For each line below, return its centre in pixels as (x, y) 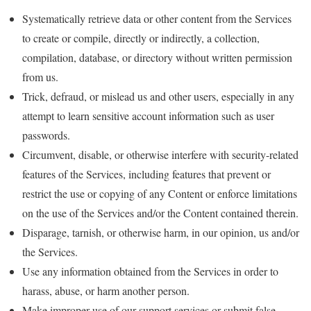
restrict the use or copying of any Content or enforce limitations (160, 193)
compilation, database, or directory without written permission (157, 57)
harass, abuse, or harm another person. (106, 291)
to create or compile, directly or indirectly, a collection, (141, 38)
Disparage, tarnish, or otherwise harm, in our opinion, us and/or (161, 232)
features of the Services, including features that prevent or (146, 174)
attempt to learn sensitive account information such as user (148, 116)
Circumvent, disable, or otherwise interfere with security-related (160, 154)
